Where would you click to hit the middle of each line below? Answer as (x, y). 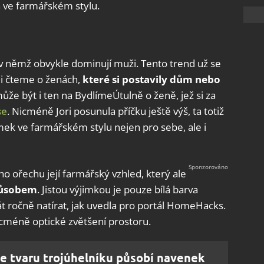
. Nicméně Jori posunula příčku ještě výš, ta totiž (115, 111)
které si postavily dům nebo (151, 79)
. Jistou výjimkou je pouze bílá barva (118, 189)
